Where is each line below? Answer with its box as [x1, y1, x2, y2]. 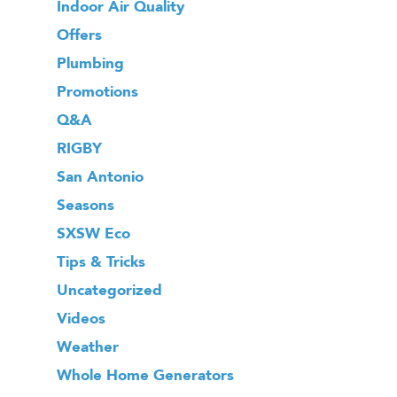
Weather [57, 338, 119, 356]
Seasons [57, 196, 114, 214]
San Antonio [57, 167, 144, 186]
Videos [57, 309, 105, 328]
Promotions [57, 82, 138, 101]
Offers [57, 26, 102, 44]
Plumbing [57, 54, 124, 73]
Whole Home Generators [57, 366, 234, 385]
